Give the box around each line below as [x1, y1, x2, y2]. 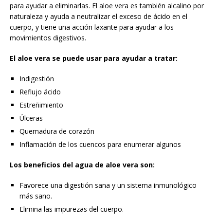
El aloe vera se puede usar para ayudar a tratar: [10, 53, 178, 63]
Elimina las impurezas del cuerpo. [19, 204, 124, 214]
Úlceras [19, 113, 43, 123]
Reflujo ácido [19, 87, 61, 96]
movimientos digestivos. [10, 33, 86, 42]
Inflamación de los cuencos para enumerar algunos [19, 139, 181, 149]
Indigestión [19, 73, 54, 83]
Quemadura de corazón [19, 126, 94, 136]
